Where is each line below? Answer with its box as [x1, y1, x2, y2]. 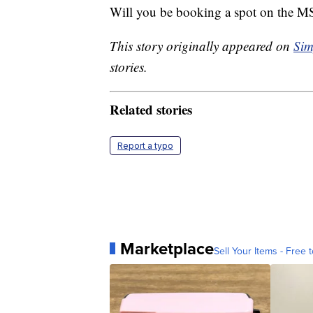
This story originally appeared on [110, 37, 293, 55]
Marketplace [120, 235, 214, 261]
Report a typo [117, 140, 173, 151]
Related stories [110, 99, 192, 119]
